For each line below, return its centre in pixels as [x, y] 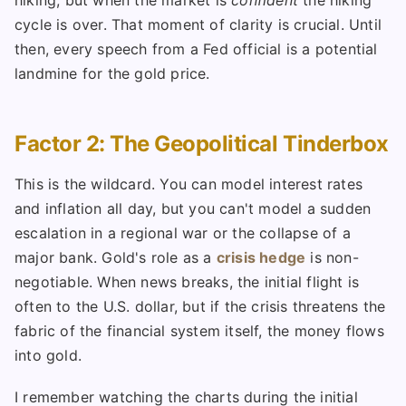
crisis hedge [261, 258]
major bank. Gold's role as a [116, 258]
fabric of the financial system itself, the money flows [199, 331]
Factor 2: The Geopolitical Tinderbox [202, 144]
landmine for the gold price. [112, 74]
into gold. [48, 356]
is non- [332, 258]
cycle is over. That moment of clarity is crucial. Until [198, 25]
